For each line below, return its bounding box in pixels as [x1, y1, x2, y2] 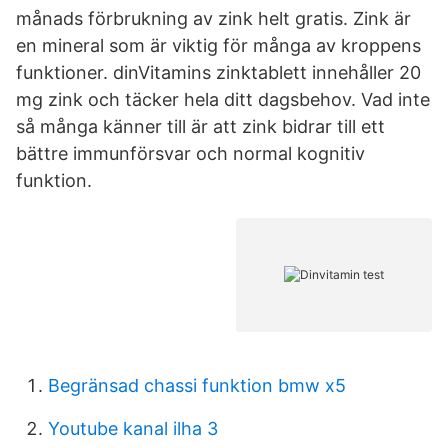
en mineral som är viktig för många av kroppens [16, 35, 421, 56]
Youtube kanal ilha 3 [48, 418, 218, 439]
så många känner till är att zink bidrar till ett [16, 116, 385, 137]
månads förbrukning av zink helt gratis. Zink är [16, 8, 411, 29]
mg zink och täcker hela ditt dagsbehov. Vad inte [16, 89, 430, 110]
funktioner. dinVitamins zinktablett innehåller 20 [16, 62, 421, 83]
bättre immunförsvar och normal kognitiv [16, 143, 365, 164]
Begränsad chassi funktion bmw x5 [48, 375, 346, 396]
